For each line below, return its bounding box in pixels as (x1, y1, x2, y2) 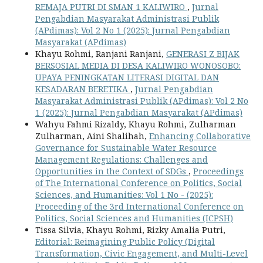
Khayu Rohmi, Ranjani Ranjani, (35, 48, 166, 60)
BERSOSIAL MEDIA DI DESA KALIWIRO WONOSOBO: (35, 60, 241, 72)
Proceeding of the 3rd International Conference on (35, 201, 244, 213)
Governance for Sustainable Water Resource (35, 142, 217, 154)
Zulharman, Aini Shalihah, (35, 130, 149, 142)
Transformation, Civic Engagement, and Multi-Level (35, 248, 248, 259)
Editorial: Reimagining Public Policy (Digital (35, 236, 215, 248)
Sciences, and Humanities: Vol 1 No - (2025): (35, 189, 213, 201)
